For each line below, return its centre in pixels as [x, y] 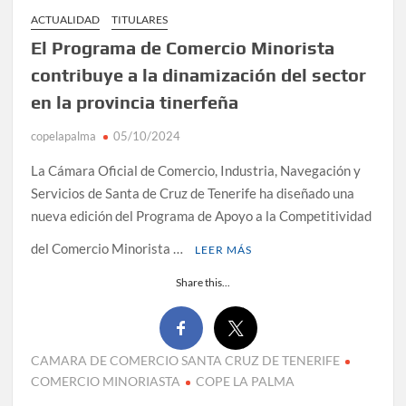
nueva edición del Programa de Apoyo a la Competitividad [202, 216]
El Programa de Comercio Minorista [183, 48]
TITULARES [140, 20]
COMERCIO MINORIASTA [106, 382]
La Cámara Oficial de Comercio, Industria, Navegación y [196, 171]
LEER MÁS [224, 250]
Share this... [203, 283]
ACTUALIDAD [66, 20]
